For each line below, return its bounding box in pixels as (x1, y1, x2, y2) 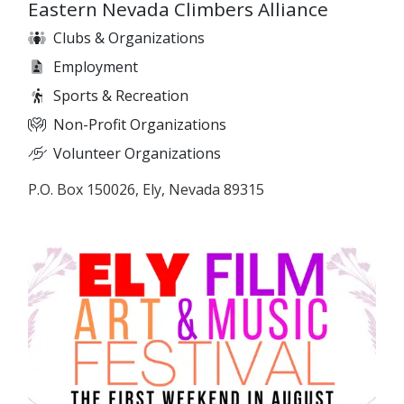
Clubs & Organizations (53, 28, 205, 49)
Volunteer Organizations (53, 143, 221, 164)
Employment (53, 57, 138, 78)
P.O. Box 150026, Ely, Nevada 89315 (28, 179, 264, 200)
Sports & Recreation (53, 86, 188, 106)
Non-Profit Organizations (53, 115, 226, 135)
